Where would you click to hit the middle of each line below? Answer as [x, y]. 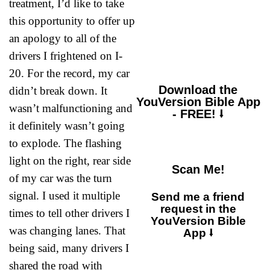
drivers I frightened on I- [66, 55]
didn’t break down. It [58, 90]
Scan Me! [198, 169]
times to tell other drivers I [69, 213]
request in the [198, 209]
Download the [198, 89]
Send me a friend [198, 196]
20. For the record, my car [69, 73]
